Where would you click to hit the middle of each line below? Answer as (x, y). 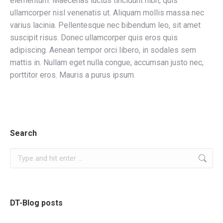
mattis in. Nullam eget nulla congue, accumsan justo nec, (107, 62)
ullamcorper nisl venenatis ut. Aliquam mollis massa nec (107, 13)
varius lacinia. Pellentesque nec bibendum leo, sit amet (105, 25)
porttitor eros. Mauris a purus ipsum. (73, 75)
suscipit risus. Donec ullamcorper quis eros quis (94, 38)
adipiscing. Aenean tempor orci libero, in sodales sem (103, 50)
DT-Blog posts (36, 203)
